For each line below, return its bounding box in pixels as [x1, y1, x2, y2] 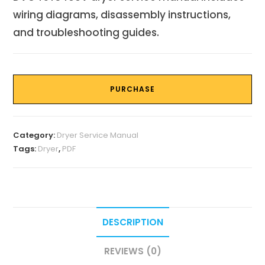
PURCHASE [110, 84, 155, 95]
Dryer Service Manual [57, 130, 139, 141]
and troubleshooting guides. [13, 25, 160, 40]
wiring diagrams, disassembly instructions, [13, 8, 231, 22]
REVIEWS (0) [104, 245, 161, 258]
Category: [13, 130, 57, 141]
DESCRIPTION [102, 216, 163, 229]
